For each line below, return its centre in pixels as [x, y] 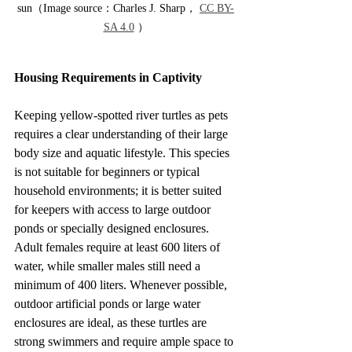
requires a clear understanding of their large [123, 134]
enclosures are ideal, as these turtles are [112, 323]
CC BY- [217, 9]
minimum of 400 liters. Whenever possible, [122, 285]
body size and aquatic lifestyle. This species [123, 153]
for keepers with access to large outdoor [114, 210]
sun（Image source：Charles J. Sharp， [108, 9]
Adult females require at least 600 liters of [119, 247]
